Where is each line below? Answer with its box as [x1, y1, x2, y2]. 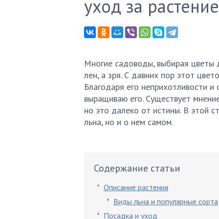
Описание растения [104, 182, 168, 192]
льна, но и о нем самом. [84, 116, 173, 128]
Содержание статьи [94, 162, 180, 175]
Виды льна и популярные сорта [113, 197, 218, 206]
